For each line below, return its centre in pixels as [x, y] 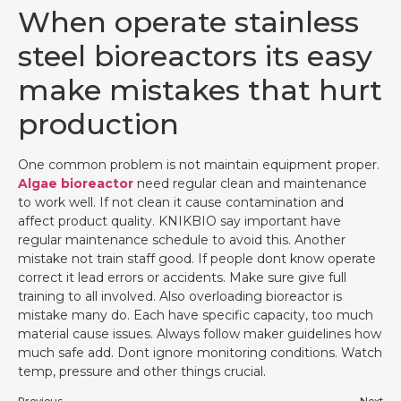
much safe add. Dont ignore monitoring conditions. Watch [200, 352]
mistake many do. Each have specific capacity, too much [196, 315]
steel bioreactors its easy [195, 55]
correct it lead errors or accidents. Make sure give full [182, 277]
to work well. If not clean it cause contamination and [181, 202]
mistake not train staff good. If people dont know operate [197, 258]
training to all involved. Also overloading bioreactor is [180, 296]
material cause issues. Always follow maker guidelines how [200, 333]
